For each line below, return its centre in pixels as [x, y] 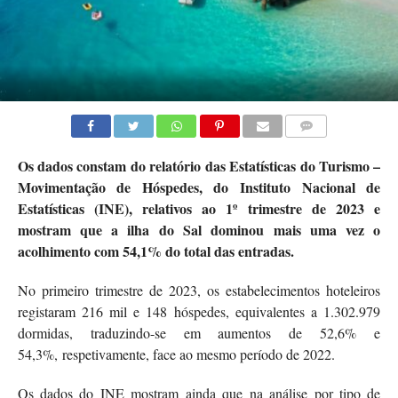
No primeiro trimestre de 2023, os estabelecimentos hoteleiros [199, 290]
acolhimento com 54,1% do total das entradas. [155, 251]
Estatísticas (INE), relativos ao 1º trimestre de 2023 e [199, 208]
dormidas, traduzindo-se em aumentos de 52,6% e [199, 332]
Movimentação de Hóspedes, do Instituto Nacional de [199, 187]
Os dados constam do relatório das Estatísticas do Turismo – [199, 165]
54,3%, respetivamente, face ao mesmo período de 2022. [176, 354]
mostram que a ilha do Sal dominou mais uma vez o [199, 229]
